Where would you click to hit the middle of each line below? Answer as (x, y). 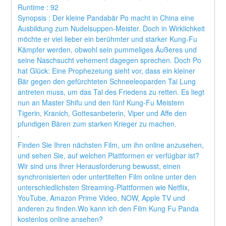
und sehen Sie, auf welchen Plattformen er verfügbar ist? (109, 156)
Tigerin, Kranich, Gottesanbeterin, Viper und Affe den (102, 113)
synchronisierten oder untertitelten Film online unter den (107, 177)
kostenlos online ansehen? (61, 219)
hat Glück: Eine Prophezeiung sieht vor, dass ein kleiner (107, 71)
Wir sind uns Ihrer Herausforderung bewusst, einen (99, 166)
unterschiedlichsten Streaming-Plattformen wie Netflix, (104, 187)
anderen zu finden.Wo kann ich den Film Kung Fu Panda (108, 209)
